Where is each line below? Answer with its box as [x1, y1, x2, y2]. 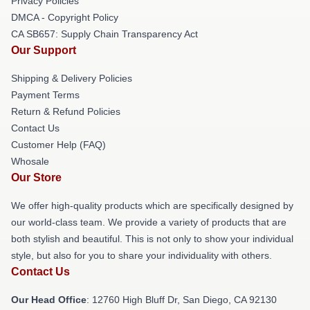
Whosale [11, 156, 49, 167]
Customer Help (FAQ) [11, 139, 106, 150]
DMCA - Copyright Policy [11, 12, 118, 23]
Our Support [11, 44, 76, 56]
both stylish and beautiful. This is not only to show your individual [11, 233, 293, 244]
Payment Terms [11, 89, 80, 100]
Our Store [11, 172, 62, 183]
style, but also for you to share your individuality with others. [11, 250, 272, 261]
